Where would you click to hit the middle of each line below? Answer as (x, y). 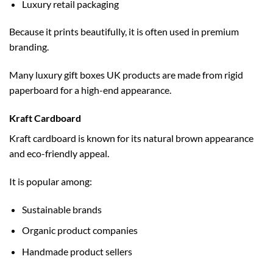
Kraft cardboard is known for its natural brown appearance (131, 138)
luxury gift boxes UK (78, 75)
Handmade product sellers (77, 251)
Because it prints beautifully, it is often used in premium (124, 32)
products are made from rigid (182, 75)
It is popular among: (51, 181)
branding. (29, 47)
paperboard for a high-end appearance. (90, 90)
